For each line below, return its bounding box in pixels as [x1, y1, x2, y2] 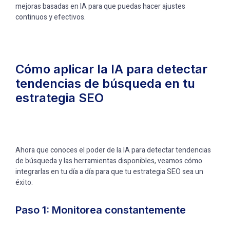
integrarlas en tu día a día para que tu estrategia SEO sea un [15, 166, 203, 177]
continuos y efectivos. [15, 12, 86, 23]
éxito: [15, 177, 33, 188]
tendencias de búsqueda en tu [15, 76, 195, 91]
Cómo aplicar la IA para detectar [15, 62, 207, 76]
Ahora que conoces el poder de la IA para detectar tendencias [15, 145, 211, 156]
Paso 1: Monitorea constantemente [15, 204, 186, 216]
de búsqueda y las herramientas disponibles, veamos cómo [15, 156, 202, 166]
